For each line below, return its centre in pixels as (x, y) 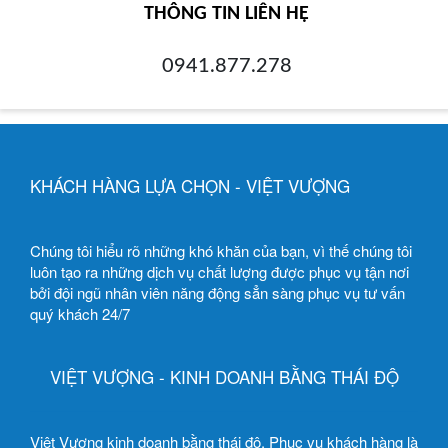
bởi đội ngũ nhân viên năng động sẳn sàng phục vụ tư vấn (217, 292)
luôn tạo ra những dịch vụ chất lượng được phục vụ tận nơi (219, 271)
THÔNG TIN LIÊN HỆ (226, 13)
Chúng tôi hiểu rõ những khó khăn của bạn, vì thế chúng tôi (221, 250)
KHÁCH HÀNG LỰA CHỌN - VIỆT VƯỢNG (190, 185)
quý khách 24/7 (80, 313)
